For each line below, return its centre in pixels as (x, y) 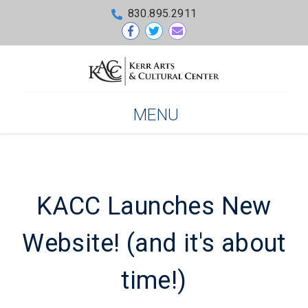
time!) (154, 281)
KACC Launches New (154, 207)
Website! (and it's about (154, 244)
